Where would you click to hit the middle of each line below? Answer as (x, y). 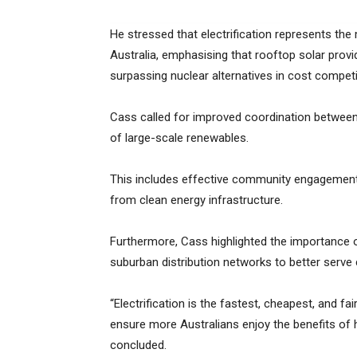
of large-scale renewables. (179, 138)
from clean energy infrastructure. (196, 200)
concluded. (138, 345)
